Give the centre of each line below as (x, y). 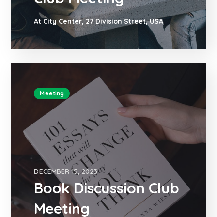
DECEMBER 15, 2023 (66, 171)
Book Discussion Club (107, 188)
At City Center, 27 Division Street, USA (99, 22)
